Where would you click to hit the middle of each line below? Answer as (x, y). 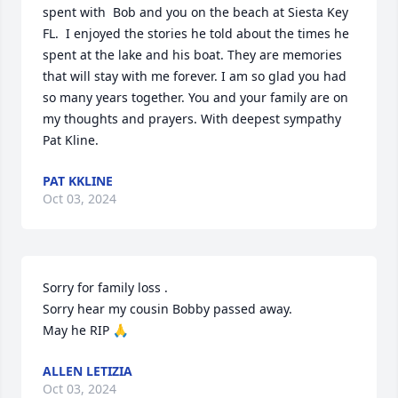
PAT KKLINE (78, 181)
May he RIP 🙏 (85, 330)
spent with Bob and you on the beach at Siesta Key (195, 12)
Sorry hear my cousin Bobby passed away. (167, 309)
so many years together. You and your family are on (195, 97)
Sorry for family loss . (105, 287)
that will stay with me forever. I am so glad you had (195, 76)
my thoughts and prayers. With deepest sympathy (192, 119)
